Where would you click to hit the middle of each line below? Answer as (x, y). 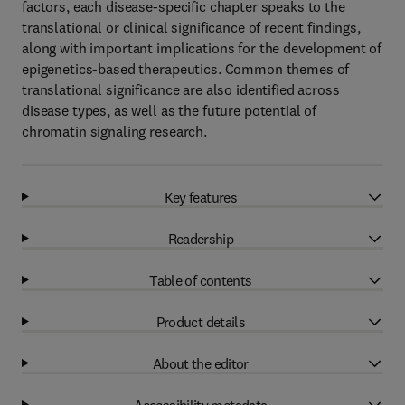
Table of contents (201, 280)
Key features (201, 197)
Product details (201, 321)
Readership (201, 238)
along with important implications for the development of (202, 48)
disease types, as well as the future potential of (170, 110)
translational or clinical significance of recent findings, (191, 27)
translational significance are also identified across (181, 89)
